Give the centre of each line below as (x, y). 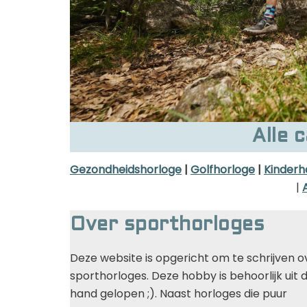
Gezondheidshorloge (126, 169)
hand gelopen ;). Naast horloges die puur (179, 293)
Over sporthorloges (167, 225)
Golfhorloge (223, 169)
